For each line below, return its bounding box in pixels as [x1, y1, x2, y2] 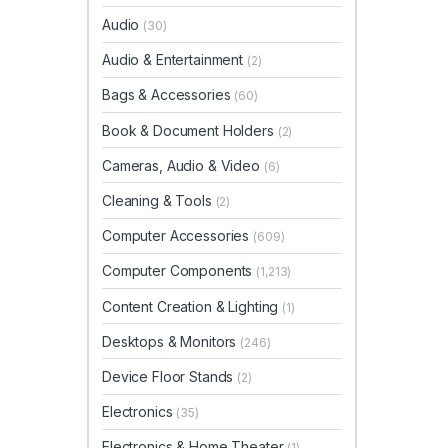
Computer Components [102, 262, 257, 280]
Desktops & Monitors [102, 332, 241, 350]
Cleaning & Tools [102, 192, 216, 209]
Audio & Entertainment [102, 51, 247, 69]
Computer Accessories [102, 227, 254, 245]
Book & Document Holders [102, 121, 278, 139]
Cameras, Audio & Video [102, 156, 264, 174]
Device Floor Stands [102, 367, 238, 385]
